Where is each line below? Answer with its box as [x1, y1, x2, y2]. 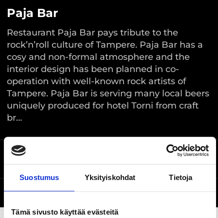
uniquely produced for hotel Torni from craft [7, 100, 199, 111]
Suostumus [19, 173, 59, 182]
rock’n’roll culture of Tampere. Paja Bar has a [7, 39, 203, 50]
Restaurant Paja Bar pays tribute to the [7, 27, 178, 38]
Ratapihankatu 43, [119, 149, 186, 159]
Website [94, 188, 124, 197]
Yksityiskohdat [84, 173, 136, 182]
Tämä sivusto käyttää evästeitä [11, 207, 119, 216]
